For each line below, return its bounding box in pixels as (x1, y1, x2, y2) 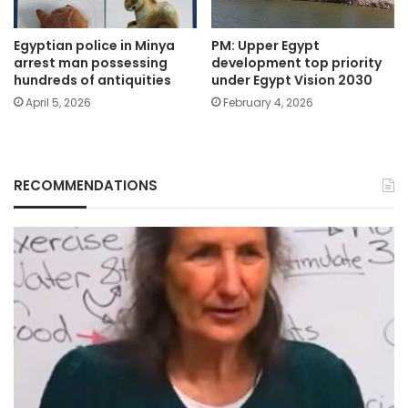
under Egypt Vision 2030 (211, 71, 372, 90)
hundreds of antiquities (14, 71, 171, 90)
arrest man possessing (14, 54, 168, 73)
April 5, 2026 (25, 95, 91, 111)
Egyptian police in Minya (14, 36, 175, 56)
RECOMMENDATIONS (14, 176, 158, 196)
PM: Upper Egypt (211, 36, 320, 56)
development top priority (211, 54, 382, 73)
